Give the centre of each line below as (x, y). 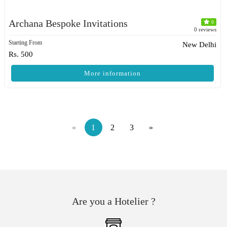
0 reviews (205, 29)
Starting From (25, 43)
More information (112, 73)
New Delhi (199, 45)
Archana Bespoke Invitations (68, 23)
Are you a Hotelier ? (113, 201)
